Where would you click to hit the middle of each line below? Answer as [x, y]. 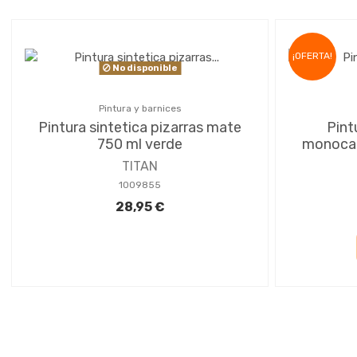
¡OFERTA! [312, 56]
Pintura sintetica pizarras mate [140, 127]
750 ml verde [140, 144]
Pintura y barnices [140, 108]
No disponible [144, 68]
